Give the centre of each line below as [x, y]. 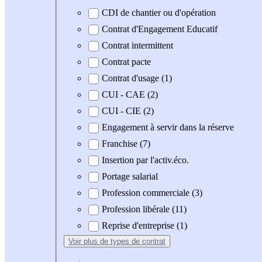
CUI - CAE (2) [130, 95]
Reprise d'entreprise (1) [144, 226]
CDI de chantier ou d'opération [159, 13]
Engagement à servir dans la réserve [168, 127]
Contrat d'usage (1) [137, 78]
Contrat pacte [126, 62]
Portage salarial [130, 177]
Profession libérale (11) [144, 209]
